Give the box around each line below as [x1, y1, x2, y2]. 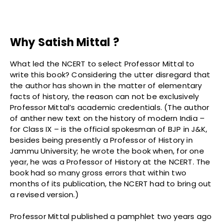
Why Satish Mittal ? [10, 35, 119, 51]
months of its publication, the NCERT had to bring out [10, 178, 212, 189]
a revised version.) [10, 189, 79, 200]
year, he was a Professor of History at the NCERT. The [10, 157, 211, 167]
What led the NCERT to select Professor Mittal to [10, 58, 195, 69]
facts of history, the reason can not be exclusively [10, 91, 199, 102]
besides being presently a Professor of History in [10, 135, 193, 146]
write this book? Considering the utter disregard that [10, 69, 211, 80]
